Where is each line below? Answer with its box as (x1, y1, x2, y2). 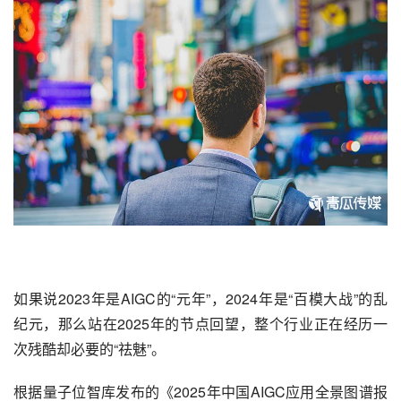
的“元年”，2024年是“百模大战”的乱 (155, 287, 388, 309)
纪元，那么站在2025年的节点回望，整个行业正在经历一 (13, 312, 388, 334)
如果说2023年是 (13, 287, 121, 309)
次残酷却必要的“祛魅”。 (13, 337, 166, 359)
